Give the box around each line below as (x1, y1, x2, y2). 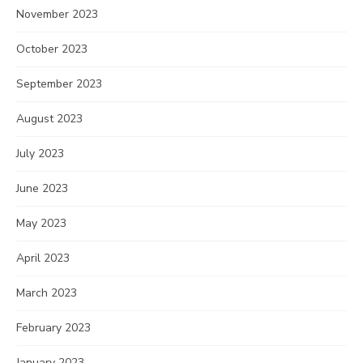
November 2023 (16, 6, 98, 22)
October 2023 (16, 41, 88, 57)
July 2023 (16, 146, 64, 161)
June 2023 (16, 181, 68, 196)
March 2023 (16, 285, 77, 301)
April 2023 (16, 250, 70, 266)
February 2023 (16, 320, 91, 335)
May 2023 (16, 216, 66, 231)
